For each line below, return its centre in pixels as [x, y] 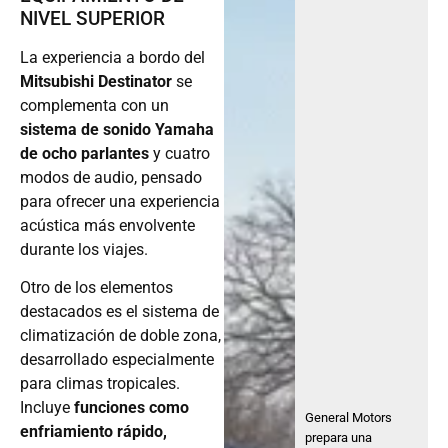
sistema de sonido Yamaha [117, 129]
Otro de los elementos [96, 287]
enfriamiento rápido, [93, 431]
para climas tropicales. [100, 383]
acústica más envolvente [107, 225]
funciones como [131, 407]
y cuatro [181, 153]
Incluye [47, 407]
